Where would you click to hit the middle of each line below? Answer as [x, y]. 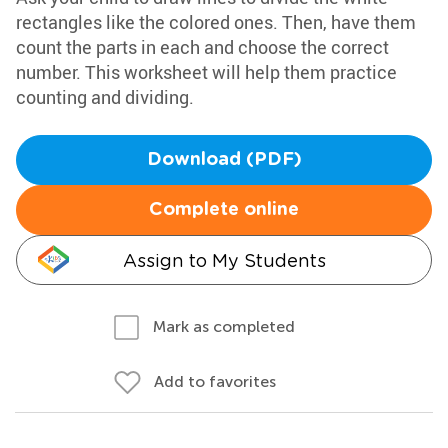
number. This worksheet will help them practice [206, 72]
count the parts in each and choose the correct [202, 47]
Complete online [224, 210]
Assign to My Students [224, 260]
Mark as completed [224, 326]
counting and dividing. [105, 97]
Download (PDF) [224, 160]
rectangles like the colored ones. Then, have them [216, 22]
